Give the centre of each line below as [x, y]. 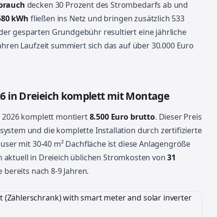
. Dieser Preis [178, 117]
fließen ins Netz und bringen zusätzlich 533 [107, 18]
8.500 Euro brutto [122, 117]
